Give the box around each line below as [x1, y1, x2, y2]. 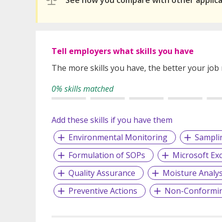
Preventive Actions [68, 185, 137, 196]
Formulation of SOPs [68, 149, 145, 161]
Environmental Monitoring [68, 131, 167, 143]
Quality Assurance [68, 167, 135, 178]
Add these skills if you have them [52, 114, 172, 125]
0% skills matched [52, 83, 113, 94]
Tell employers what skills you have [52, 45, 194, 56]
